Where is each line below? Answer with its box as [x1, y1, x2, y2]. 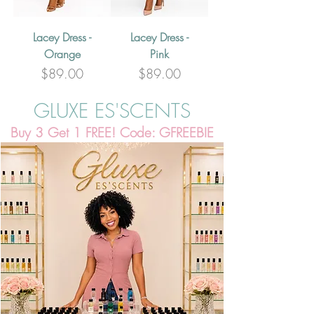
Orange [43, 46, 81, 62]
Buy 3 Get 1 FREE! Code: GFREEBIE [11, 123, 214, 142]
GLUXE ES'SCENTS [34, 97, 191, 123]
